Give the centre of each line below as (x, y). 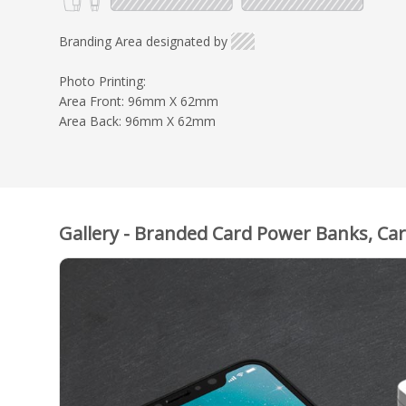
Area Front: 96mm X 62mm (139, 101)
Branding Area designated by (143, 42)
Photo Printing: (102, 82)
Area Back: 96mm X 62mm (137, 121)
